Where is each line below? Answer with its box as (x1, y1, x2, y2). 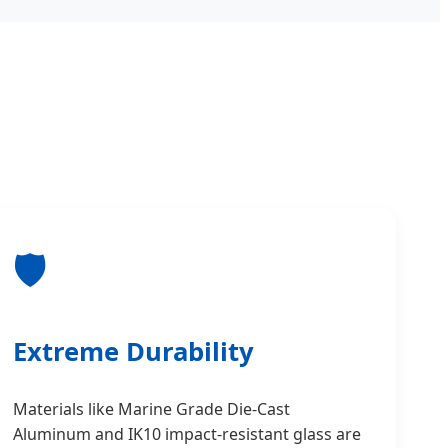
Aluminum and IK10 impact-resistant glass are (12, 423, 361, 446)
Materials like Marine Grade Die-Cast (12, 398, 290, 421)
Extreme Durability (12, 333, 254, 369)
